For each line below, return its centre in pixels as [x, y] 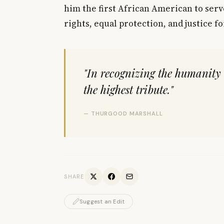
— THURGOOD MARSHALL [123, 113]
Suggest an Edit [102, 201]
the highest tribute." [128, 89]
